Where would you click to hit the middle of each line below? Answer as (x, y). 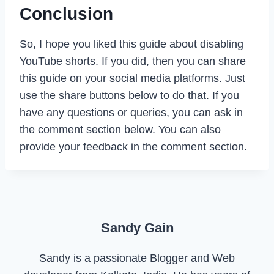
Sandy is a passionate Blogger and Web (137, 258)
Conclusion (66, 13)
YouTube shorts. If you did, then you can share (133, 61)
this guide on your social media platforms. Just (132, 78)
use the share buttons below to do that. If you (129, 95)
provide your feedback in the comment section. (133, 146)
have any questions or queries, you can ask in (131, 112)
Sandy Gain (137, 228)
